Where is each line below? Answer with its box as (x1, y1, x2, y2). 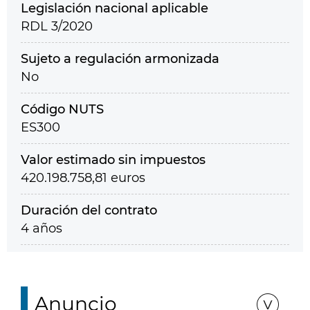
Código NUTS (21, 102, 104, 117)
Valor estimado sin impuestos (21, 152, 206, 167)
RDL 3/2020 (21, 19, 93, 34)
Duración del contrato (21, 203, 157, 218)
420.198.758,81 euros (21, 170, 145, 185)
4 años (21, 221, 62, 236)
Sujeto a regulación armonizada (21, 51, 219, 66)
